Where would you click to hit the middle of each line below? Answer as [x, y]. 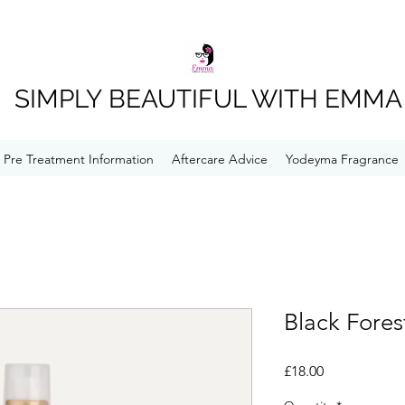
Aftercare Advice [219, 159]
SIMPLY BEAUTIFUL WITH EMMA [208, 99]
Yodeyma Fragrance [342, 159]
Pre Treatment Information [78, 159]
